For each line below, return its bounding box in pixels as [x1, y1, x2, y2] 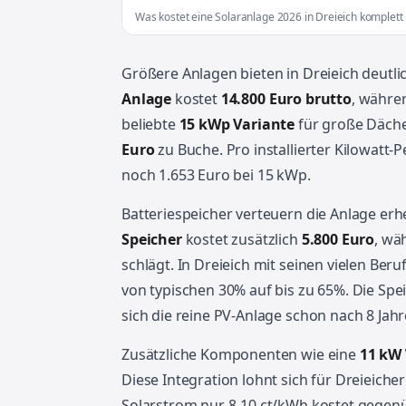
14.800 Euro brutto [220, 89, 352, 109]
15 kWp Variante [179, 114, 295, 134]
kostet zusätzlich [181, 229, 302, 249]
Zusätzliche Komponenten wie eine [121, 344, 360, 364]
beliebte [121, 114, 179, 134]
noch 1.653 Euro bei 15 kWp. [121, 165, 311, 185]
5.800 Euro [301, 229, 375, 249]
